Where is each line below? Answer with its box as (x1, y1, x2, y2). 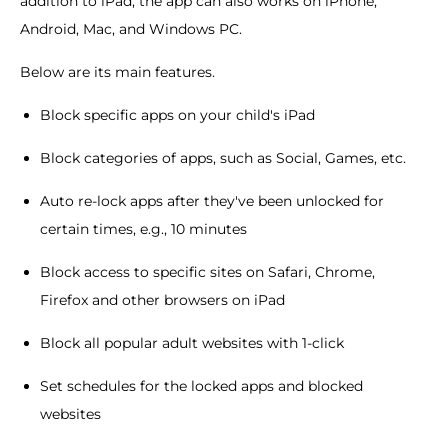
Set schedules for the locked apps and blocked (40, 376, 363, 395)
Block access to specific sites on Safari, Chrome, (40, 262, 375, 281)
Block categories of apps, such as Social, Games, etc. (40, 148, 406, 167)
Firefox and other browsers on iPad (40, 290, 285, 309)
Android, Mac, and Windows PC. (20, 19, 242, 38)
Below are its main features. (20, 62, 215, 81)
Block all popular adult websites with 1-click (40, 333, 344, 352)
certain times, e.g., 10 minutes (40, 219, 247, 238)
